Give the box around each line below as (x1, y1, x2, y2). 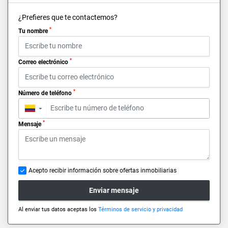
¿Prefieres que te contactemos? (18, 13, 118, 21)
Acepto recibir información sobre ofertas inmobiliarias (28, 167, 177, 175)
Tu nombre (18, 27, 49, 35)
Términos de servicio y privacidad (98, 206, 183, 213)
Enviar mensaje (89, 186, 139, 194)
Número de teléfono (18, 89, 73, 97)
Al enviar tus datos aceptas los (18, 206, 98, 213)
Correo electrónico (18, 58, 70, 66)
